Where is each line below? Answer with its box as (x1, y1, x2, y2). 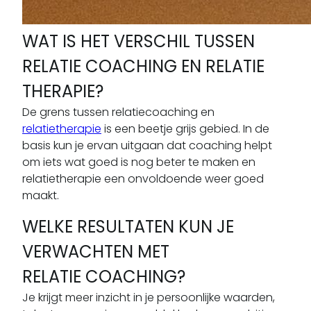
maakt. (22, 187, 59, 203)
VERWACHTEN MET (22, 239, 169, 263)
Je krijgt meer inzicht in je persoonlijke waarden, (22, 289, 275, 305)
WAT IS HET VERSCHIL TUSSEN (22, 29, 255, 53)
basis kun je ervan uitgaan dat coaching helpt (22, 137, 272, 153)
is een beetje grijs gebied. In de (101, 120, 269, 137)
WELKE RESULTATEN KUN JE (22, 215, 234, 238)
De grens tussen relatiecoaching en (22, 103, 215, 120)
